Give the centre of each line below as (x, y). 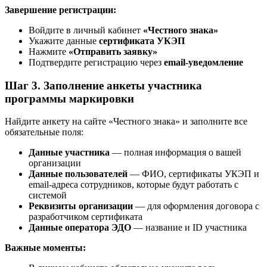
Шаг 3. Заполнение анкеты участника (103, 85)
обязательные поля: (44, 132)
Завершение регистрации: (60, 10)
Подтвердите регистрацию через (96, 63)
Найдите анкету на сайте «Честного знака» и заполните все (126, 122)
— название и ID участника (189, 228)
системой (48, 195)
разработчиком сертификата (86, 217)
